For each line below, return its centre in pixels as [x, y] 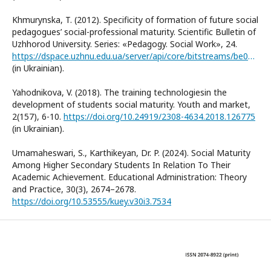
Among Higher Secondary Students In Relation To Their [121, 165]
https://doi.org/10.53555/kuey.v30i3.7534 [92, 201]
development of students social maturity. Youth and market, [131, 104]
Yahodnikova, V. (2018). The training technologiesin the [119, 92]
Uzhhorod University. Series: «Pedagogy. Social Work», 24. [125, 44]
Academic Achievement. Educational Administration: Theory [129, 177]
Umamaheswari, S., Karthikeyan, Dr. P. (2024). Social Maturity [131, 152]
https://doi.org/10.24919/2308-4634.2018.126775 [159, 116]
